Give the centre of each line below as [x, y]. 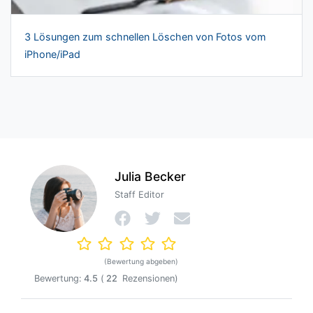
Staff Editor [140, 195]
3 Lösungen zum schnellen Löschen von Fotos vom [146, 37]
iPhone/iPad [53, 54]
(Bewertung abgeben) [141, 262]
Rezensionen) [148, 278]
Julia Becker [151, 176]
